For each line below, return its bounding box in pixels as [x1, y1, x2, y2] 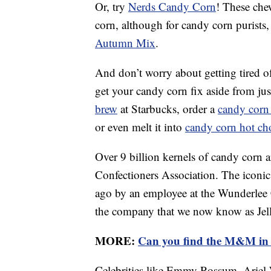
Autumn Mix [95, 35, 155, 51]
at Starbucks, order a [117, 101, 218, 117]
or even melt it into [95, 119, 185, 135]
